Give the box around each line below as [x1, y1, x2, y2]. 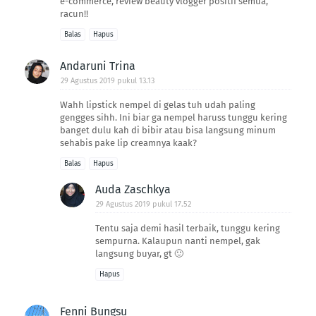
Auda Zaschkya [95, 182, 171, 196]
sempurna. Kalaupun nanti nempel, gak [95, 235, 260, 246]
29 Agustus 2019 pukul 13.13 [61, 75, 154, 85]
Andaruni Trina [60, 59, 135, 73]
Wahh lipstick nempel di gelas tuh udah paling [60, 99, 255, 110]
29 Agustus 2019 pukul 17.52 [96, 199, 191, 209]
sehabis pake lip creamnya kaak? [60, 137, 197, 148]
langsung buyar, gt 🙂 [95, 248, 183, 259]
